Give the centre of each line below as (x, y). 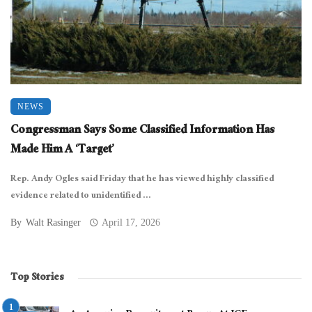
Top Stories (37, 278)
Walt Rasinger (53, 222)
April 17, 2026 (131, 222)
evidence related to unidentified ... (81, 196)
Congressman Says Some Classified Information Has (142, 131)
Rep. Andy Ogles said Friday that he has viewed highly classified (142, 179)
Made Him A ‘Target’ (62, 150)
